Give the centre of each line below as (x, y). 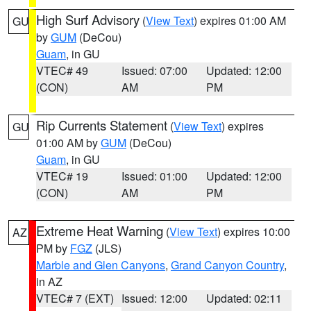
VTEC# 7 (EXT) (75, 298)
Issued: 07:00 (154, 70)
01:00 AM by (68, 143)
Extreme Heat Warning (100, 230)
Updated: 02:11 (244, 298)
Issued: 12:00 (154, 298)
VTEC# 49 (62, 70)
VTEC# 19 (62, 176)
